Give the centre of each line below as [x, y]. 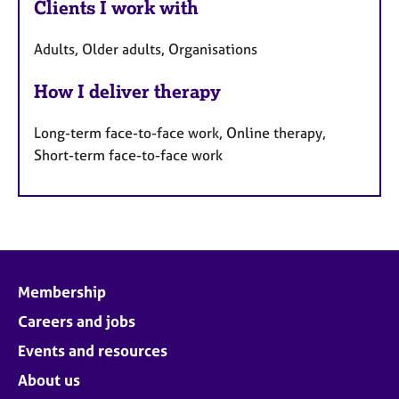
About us [49, 379]
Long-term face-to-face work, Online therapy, [180, 132]
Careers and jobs [77, 321]
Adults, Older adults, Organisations [146, 49]
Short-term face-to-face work [128, 155]
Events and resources [93, 350]
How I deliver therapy [127, 91]
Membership [62, 291]
